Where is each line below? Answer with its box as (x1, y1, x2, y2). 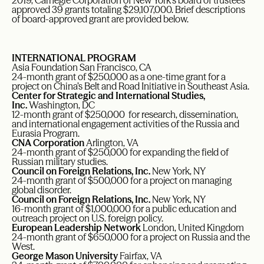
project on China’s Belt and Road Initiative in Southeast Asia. (12, 80, 249, 93)
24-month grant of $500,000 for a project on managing (12, 174, 232, 187)
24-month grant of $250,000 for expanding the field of (12, 146, 229, 159)
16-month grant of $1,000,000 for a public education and (12, 203, 236, 215)
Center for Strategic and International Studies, (12, 90, 205, 102)
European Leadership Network (12, 222, 141, 234)
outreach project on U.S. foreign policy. (12, 212, 163, 225)
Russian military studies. (12, 156, 111, 168)
